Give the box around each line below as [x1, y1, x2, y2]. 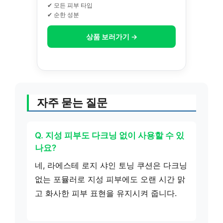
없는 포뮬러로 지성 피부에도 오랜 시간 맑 [35, 174, 185, 184]
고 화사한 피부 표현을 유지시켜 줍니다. [35, 188, 177, 198]
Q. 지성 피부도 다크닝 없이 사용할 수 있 [35, 130, 184, 140]
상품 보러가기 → [86, 32, 137, 41]
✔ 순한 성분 [47, 10, 79, 18]
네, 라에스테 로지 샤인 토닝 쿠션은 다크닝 [35, 160, 187, 170]
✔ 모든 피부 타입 [47, 1, 93, 9]
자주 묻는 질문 [37, 96, 108, 109]
